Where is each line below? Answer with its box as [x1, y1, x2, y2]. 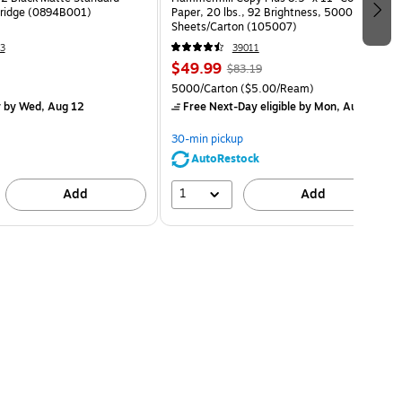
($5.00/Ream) [237, 80, 314, 97]
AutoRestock [190, 150, 259, 167]
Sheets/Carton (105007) [170, 18, 297, 35]
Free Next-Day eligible [182, 98, 296, 115]
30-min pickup [170, 130, 243, 147]
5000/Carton [170, 80, 238, 97]
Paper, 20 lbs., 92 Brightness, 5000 [170, 4, 353, 21]
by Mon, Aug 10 [295, 98, 380, 115]
